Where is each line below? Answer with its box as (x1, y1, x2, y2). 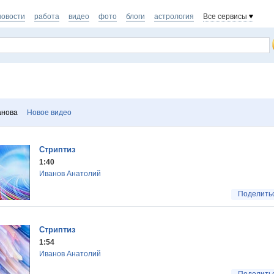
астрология (154, 12, 194, 21)
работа (34, 12, 59, 21)
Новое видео (27, 108, 72, 117)
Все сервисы (203, 12, 247, 21)
